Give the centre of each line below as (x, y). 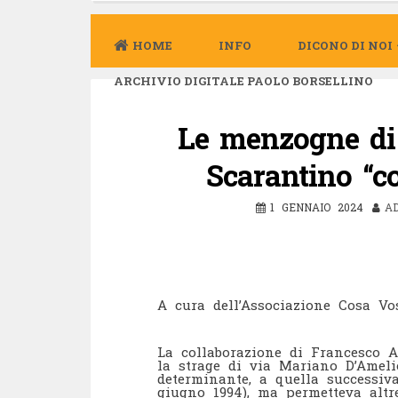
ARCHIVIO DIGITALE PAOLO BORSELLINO (243, 80)
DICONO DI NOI (345, 45)
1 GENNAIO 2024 (317, 207)
